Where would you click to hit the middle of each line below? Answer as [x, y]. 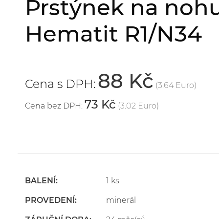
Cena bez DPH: [54, 106]
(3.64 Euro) [176, 85]
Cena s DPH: [60, 84]
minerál [121, 200]
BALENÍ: [41, 181]
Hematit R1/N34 [113, 33]
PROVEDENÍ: [51, 200]
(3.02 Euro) [138, 106]
